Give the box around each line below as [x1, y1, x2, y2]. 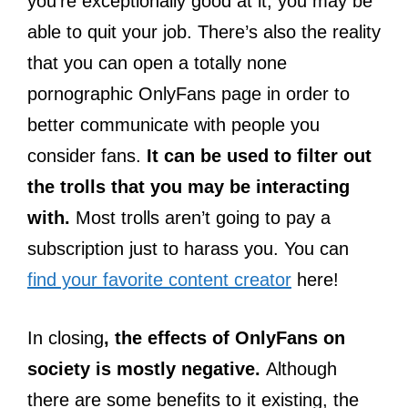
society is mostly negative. [27, 359, 266, 380]
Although [266, 359, 337, 380]
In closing [27, 328, 104, 349]
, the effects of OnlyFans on [104, 328, 345, 349]
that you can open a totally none [27, 53, 287, 74]
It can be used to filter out [141, 146, 372, 167]
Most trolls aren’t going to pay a [70, 208, 331, 229]
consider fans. [27, 146, 141, 167]
